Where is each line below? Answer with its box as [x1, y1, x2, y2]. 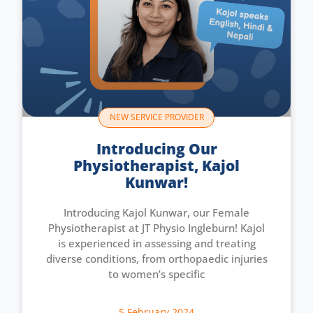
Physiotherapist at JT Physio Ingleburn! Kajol [48, 220, 265, 235]
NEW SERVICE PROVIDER [109, 111, 204, 124]
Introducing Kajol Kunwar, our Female [64, 205, 249, 219]
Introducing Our [96, 138, 217, 159]
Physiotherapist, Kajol [73, 155, 240, 175]
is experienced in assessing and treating [57, 235, 256, 250]
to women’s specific [108, 266, 205, 281]
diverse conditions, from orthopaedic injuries [45, 251, 268, 265]
